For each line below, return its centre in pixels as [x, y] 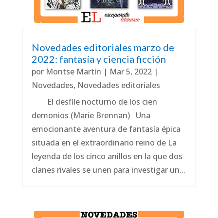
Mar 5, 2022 [130, 72]
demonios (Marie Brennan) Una [91, 116]
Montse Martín [73, 72]
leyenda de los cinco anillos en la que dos [107, 156]
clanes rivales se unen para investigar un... [108, 170]
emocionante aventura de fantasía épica [106, 129]
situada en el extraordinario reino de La [104, 143]
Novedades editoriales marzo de [103, 47]
